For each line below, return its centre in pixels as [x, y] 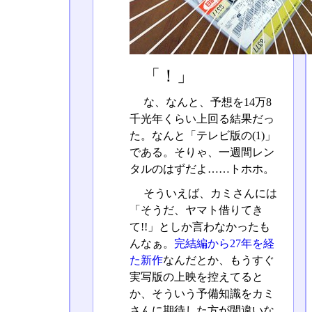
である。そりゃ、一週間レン [202, 152]
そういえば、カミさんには [209, 194]
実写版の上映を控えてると [196, 277]
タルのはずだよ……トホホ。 [202, 169]
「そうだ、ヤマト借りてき [196, 210]
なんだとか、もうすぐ [218, 260]
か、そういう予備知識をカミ [202, 294]
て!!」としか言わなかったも [200, 227]
